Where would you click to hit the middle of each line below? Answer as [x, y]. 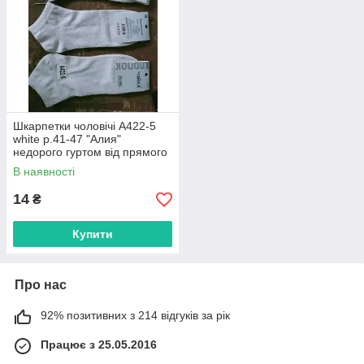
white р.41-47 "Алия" [67, 139]
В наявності [44, 172]
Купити [93, 234]
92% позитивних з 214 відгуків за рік [135, 316]
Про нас [41, 285]
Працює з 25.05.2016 [99, 345]
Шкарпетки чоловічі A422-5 [84, 126]
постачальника [52, 165]
